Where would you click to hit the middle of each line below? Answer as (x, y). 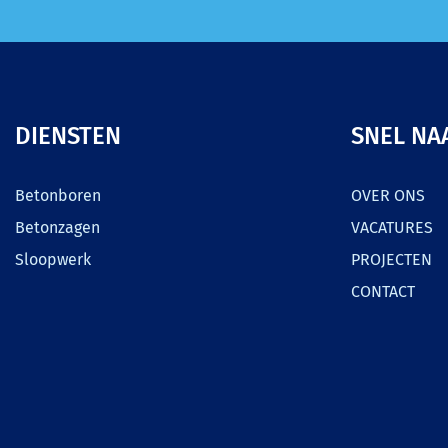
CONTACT (383, 291)
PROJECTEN (391, 259)
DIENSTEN (68, 136)
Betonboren (58, 195)
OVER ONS (388, 195)
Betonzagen (57, 227)
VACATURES (392, 227)
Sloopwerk (53, 259)
